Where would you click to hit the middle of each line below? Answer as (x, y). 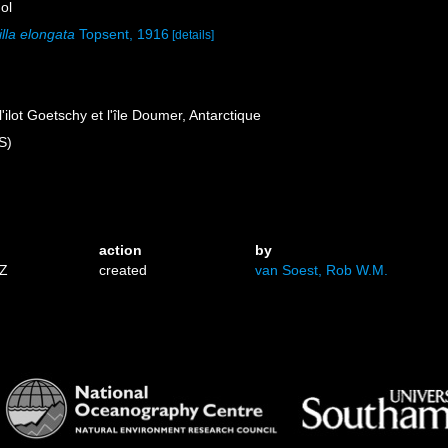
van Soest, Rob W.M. (321, 270)
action (121, 250)
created (123, 270)
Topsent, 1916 (122, 34)
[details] (193, 35)
